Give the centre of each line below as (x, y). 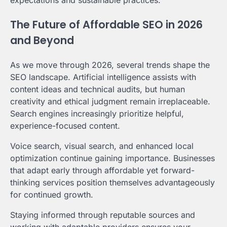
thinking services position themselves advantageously (112, 182)
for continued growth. (52, 194)
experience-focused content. (65, 125)
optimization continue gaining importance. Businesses (112, 158)
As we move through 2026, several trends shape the (110, 65)
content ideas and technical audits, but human (98, 89)
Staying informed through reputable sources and (103, 215)
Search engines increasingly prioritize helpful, (97, 113)
